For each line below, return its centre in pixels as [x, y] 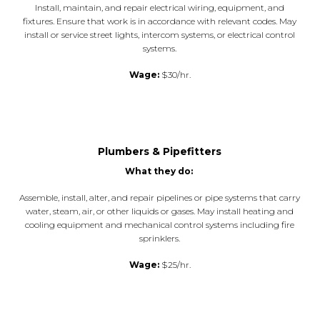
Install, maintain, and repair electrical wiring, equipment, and [160, 7]
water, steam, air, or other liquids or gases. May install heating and [160, 211]
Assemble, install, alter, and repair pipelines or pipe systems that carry [160, 197]
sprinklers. [160, 238]
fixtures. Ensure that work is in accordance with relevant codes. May [160, 21]
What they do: [160, 171]
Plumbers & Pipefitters [160, 151]
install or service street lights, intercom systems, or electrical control [160, 34]
